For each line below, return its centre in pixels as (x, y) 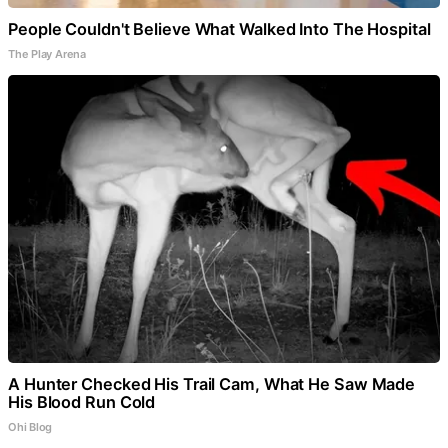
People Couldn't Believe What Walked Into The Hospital (219, 28)
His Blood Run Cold (82, 401)
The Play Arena (47, 53)
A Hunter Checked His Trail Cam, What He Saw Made (212, 383)
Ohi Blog (30, 426)
